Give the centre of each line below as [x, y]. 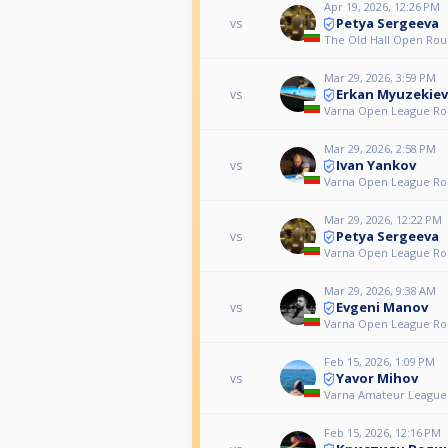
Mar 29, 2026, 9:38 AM [380, 290]
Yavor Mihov [377, 377]
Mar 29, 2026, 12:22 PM [383, 219]
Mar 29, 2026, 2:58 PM [380, 148]
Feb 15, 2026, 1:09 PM [379, 361]
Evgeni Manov [382, 306]
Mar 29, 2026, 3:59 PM [380, 77]
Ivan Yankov [376, 164]
